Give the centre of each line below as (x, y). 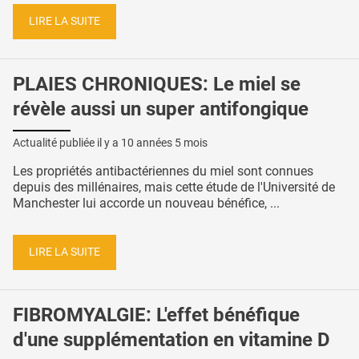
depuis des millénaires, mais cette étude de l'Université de (174, 188)
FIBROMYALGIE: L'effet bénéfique (156, 315)
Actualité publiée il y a (67, 143)
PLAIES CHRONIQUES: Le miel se (157, 84)
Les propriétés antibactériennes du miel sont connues (163, 171)
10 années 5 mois (164, 143)
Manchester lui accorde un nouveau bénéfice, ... (146, 204)
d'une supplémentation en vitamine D (171, 339)
